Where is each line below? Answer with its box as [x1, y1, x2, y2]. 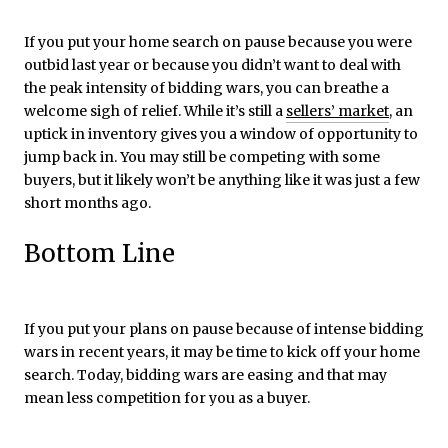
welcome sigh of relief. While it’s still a [24, 101, 286, 120]
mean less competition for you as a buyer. [24, 389, 310, 408]
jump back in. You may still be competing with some [24, 147, 380, 166]
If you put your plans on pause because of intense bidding [24, 320, 424, 339]
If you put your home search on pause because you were [24, 32, 412, 51]
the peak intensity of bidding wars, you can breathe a [24, 78, 389, 97]
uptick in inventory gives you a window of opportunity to [24, 124, 418, 143]
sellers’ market [286, 101, 389, 120]
